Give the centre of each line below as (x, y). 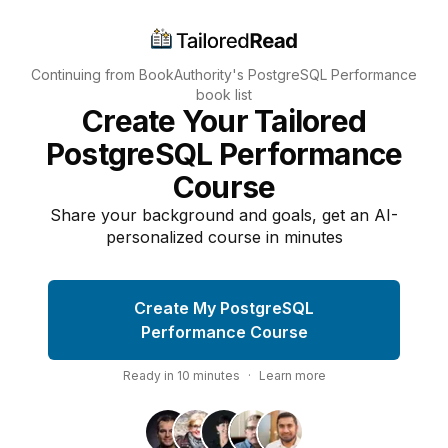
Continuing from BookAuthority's (139, 74)
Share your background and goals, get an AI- (224, 215)
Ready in (149, 375)
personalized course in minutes (224, 237)
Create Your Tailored (224, 121)
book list (224, 94)
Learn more (292, 375)
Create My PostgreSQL (224, 308)
